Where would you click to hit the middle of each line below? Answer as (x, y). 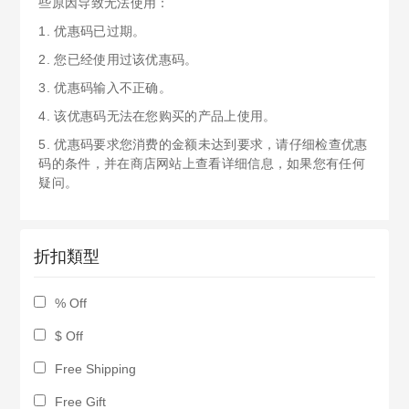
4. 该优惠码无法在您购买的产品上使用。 (157, 116)
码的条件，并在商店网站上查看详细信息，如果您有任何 (202, 163)
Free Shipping (96, 369)
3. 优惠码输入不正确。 (105, 88)
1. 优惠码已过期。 (92, 31)
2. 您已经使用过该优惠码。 (118, 59)
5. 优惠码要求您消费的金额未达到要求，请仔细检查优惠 (203, 144)
